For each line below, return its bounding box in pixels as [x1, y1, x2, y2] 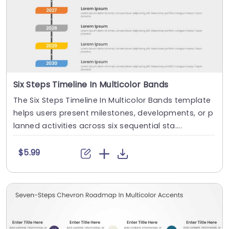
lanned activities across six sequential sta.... [13, 121, 182, 131]
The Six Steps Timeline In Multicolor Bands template [13, 95, 211, 106]
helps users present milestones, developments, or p [13, 108, 213, 119]
